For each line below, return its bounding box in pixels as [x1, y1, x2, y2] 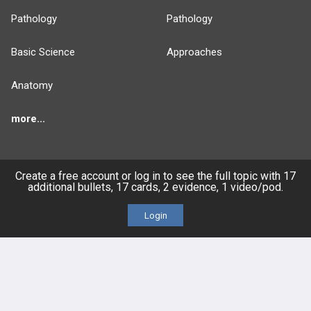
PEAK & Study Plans [167, 212, 258, 226]
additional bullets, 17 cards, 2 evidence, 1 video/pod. [28, 180, 283, 194]
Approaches [167, 46, 222, 59]
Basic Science [11, 46, 75, 59]
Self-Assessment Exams [167, 279, 280, 292]
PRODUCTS [167, 182, 228, 195]
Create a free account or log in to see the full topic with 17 [15, 169, 296, 183]
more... [11, 112, 45, 126]
